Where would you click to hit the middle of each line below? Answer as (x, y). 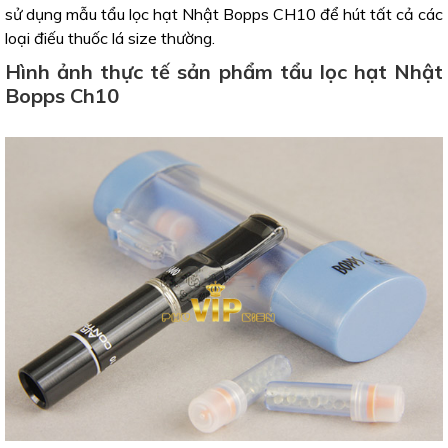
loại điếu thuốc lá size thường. (110, 38)
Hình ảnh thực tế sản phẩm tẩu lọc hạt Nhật (224, 72)
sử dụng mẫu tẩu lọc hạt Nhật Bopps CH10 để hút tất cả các (224, 14)
